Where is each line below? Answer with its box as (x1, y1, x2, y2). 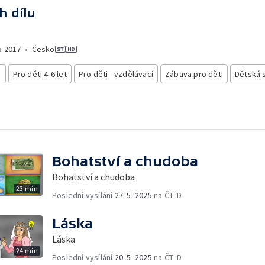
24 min (15, 245, 38, 255)
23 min (15, 183, 38, 193)
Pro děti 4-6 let (12, 69, 67, 79)
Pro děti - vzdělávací (78, 69, 154, 79)
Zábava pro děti (165, 69, 224, 79)
